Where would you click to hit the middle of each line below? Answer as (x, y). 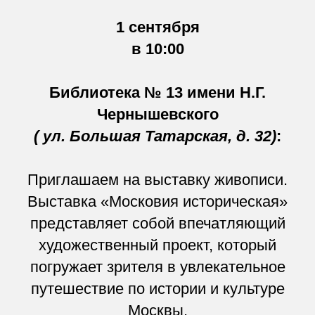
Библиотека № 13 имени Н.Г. (157, 92)
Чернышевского (157, 114)
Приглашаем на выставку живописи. (157, 179)
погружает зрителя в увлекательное (157, 266)
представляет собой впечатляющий (157, 223)
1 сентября (157, 27)
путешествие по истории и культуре (157, 288)
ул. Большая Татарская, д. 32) (160, 136)
